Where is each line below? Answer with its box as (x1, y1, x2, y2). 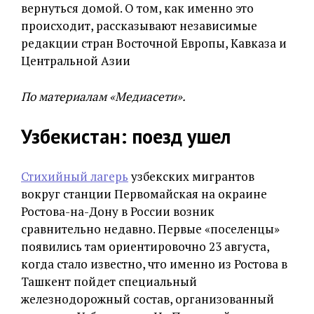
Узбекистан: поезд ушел (21, 123, 231, 149)
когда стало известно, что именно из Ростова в (21, 256, 287, 272)
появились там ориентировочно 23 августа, (21, 238, 269, 254)
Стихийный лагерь (21, 168, 128, 184)
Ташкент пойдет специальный (21, 273, 197, 289)
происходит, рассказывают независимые (21, 18, 257, 34)
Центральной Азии (21, 53, 130, 69)
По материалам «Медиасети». (21, 88, 186, 104)
